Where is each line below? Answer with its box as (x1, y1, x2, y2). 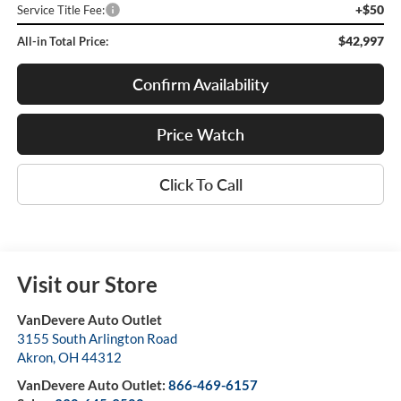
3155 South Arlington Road (16, 330, 177, 347)
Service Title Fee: (16, 2, 105, 17)
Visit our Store (16, 271, 158, 298)
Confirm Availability (132, 73, 269, 94)
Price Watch (157, 124, 244, 144)
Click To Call (158, 174, 243, 194)
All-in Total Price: (16, 33, 108, 48)
